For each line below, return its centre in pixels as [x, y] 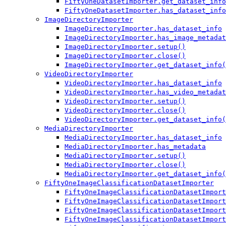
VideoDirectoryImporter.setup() [125, 101]
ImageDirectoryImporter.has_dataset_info [143, 29]
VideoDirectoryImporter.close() [125, 110]
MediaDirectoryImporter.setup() [125, 156]
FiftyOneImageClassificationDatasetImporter [129, 183]
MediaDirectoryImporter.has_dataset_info [143, 138]
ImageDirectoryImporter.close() [125, 56]
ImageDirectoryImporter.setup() [125, 47]
